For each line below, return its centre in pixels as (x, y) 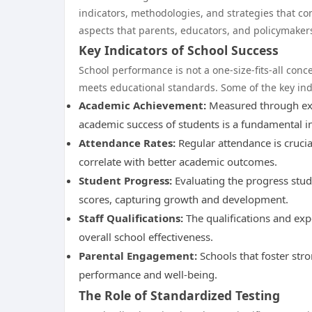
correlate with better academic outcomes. (178, 162)
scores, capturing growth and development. (184, 199)
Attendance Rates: (127, 143)
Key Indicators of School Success (179, 50)
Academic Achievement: (142, 105)
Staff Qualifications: (131, 218)
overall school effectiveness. (146, 237)
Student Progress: (125, 180)
